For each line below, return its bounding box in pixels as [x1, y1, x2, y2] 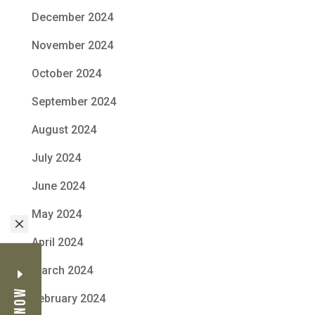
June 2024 [31, 179, 85, 193]
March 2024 [31, 264, 93, 278]
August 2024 [31, 123, 96, 137]
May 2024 [31, 207, 82, 221]
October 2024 [31, 67, 101, 81]
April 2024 [31, 236, 83, 250]
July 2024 [31, 151, 81, 165]
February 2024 [31, 292, 105, 306]
